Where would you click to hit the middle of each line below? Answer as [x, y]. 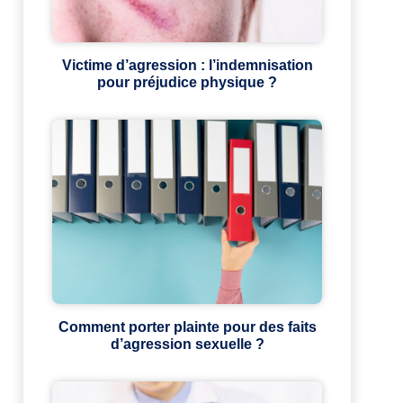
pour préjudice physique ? [187, 83]
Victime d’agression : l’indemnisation [187, 66]
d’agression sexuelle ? [187, 345]
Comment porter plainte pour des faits [187, 327]
